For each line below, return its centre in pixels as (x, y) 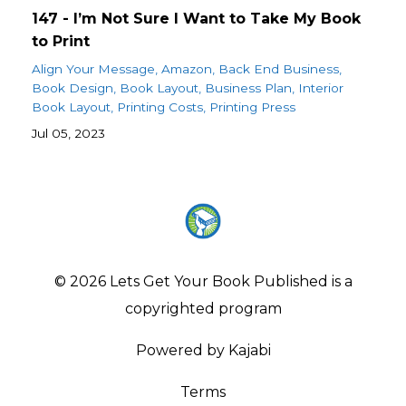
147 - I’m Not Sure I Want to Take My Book (196, 19)
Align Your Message (93, 69)
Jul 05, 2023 (68, 134)
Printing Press (252, 107)
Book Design (72, 88)
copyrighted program (203, 309)
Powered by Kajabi (203, 351)
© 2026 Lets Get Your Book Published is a (203, 282)
